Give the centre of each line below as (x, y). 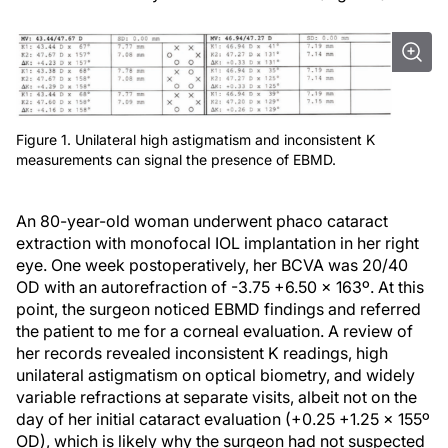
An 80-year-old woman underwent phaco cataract (202, 221)
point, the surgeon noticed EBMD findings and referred (218, 309)
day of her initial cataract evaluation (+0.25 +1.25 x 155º (223, 419)
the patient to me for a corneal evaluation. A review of (214, 331)
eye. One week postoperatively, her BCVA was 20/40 (212, 265)
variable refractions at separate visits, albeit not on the (216, 397)
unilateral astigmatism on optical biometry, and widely (215, 375)
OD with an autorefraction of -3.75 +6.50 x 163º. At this (220, 287)
